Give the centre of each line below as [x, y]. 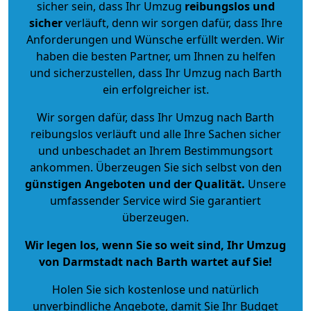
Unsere [266, 184]
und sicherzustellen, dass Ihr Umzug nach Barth [155, 73]
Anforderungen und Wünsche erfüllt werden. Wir [155, 39]
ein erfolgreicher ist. [155, 89]
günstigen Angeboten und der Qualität [133, 184]
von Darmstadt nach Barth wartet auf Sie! [155, 261]
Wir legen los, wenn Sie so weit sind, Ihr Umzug [155, 245]
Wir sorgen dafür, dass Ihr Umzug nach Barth [155, 117]
